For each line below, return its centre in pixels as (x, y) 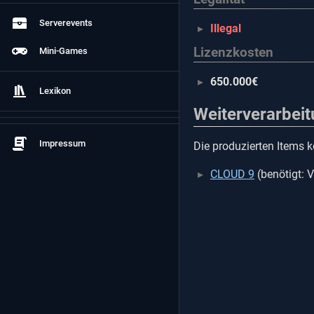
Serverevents (66, 23)
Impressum (62, 143)
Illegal (226, 28)
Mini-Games (63, 51)
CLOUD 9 (232, 174)
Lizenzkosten (233, 53)
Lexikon (55, 91)
